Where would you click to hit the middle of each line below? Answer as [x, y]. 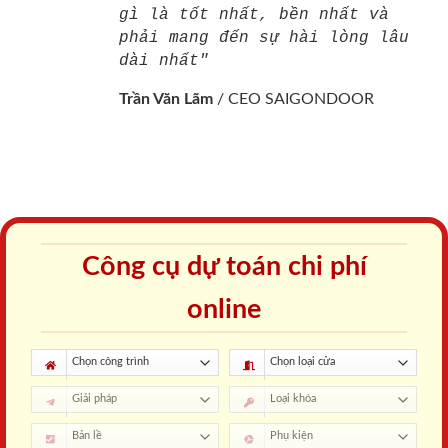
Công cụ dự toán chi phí [224, 267]
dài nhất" [164, 61]
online [224, 310]
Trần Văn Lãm [166, 99]
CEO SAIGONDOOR [301, 99]
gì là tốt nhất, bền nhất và [254, 15]
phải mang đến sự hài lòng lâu [264, 38]
